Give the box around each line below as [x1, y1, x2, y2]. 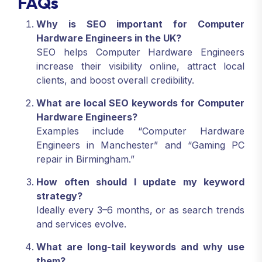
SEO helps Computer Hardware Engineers [36, 46, 244, 58]
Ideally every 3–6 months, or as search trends [36, 204, 244, 216]
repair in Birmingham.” [36, 153, 135, 166]
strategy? [36, 190, 82, 202]
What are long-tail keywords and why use [36, 241, 244, 253]
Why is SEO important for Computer [36, 18, 244, 30]
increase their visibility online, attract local [36, 60, 244, 73]
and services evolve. [36, 218, 126, 230]
